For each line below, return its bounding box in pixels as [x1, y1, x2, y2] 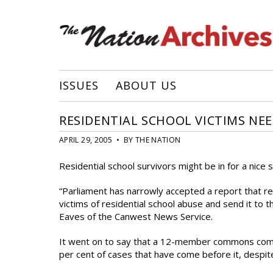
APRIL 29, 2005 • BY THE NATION [59, 135, 181, 145]
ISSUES [59, 78, 99, 93]
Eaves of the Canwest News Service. [59, 210, 213, 222]
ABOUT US [116, 78, 177, 93]
